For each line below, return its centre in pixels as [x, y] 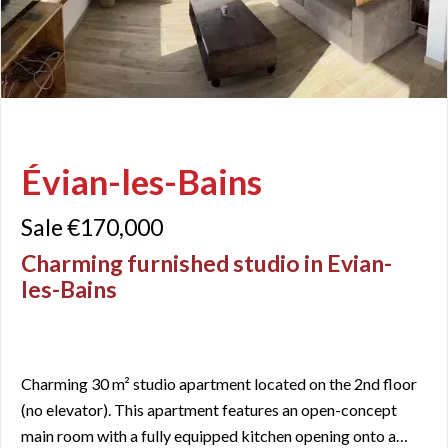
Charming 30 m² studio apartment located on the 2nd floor [219, 384]
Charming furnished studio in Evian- [206, 262]
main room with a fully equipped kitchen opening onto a [208, 436]
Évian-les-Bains [141, 180]
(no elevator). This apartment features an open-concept [209, 410]
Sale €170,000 [92, 226]
